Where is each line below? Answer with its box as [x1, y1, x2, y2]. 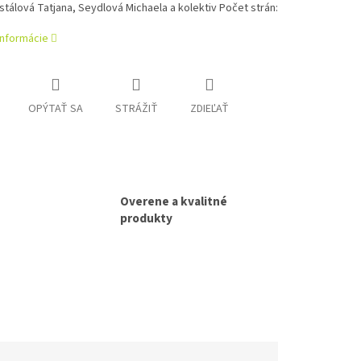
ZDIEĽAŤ [189, 101, 229, 118]
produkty [120, 210, 172, 228]
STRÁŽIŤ [114, 101, 158, 118]
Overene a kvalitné [120, 193, 227, 211]
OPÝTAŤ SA [27, 101, 83, 118]
